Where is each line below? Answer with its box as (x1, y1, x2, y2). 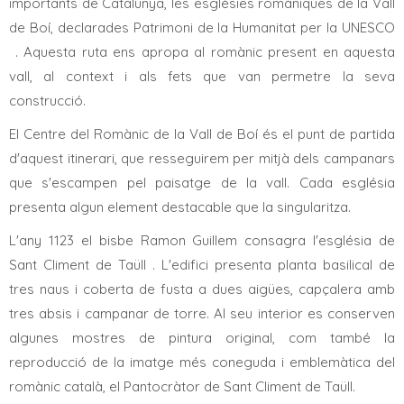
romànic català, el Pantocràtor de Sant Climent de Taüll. (9, 378, 355, 396)
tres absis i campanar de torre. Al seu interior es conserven (9, 305, 395, 323)
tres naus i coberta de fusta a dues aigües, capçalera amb (9, 280, 395, 298)
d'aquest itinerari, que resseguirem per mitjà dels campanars (9, 150, 395, 168)
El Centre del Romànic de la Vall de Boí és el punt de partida (9, 125, 395, 143)
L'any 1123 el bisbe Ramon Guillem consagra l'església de (9, 232, 395, 250)
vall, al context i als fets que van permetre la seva (9, 68, 395, 86)
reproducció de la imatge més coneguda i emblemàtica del (9, 353, 395, 372)
